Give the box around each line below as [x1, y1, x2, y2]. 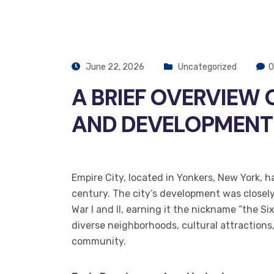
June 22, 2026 [84, 61, 144, 72]
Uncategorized [178, 61, 237, 72]
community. [72, 235, 126, 247]
